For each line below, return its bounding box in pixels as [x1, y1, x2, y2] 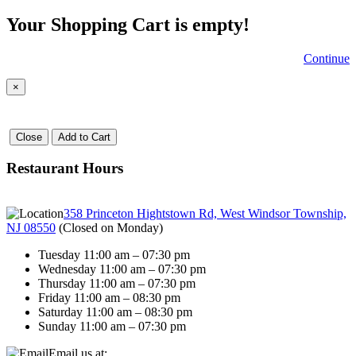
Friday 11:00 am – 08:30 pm [38, 291, 180, 305]
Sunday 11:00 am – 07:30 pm [38, 319, 186, 334]
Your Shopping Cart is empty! [6, 14, 250, 36]
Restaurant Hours [6, 160, 123, 177]
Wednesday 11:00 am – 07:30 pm [38, 262, 206, 277]
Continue [304, 52, 350, 66]
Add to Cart [58, 130, 110, 143]
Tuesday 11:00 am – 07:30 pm [38, 248, 190, 262]
